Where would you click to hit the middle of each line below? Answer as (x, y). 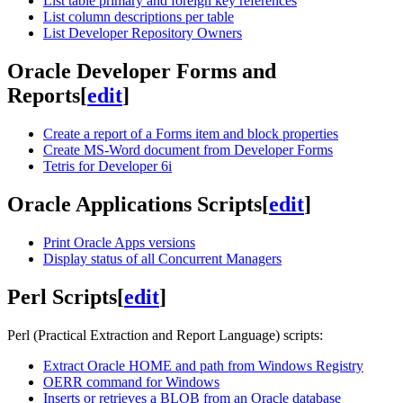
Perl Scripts (62, 296)
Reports (44, 96)
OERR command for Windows (131, 381)
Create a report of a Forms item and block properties (191, 134)
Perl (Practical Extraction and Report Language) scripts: (165, 335)
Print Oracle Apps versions (119, 242)
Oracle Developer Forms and (142, 72)
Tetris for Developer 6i (107, 166)
